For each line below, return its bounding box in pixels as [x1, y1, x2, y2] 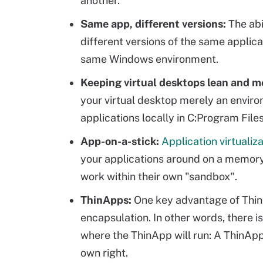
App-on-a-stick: [80, 135, 159, 147]
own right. [80, 247, 128, 259]
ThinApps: [80, 194, 131, 206]
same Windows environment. [80, 53, 218, 65]
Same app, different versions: [80, 18, 226, 30]
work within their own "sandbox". [80, 170, 237, 183]
